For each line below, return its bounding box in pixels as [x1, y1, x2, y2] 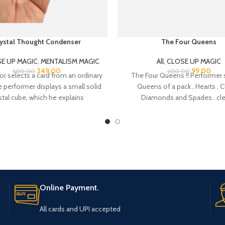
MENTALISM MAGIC [41, 48, 99, 57]
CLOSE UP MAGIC [166, 48, 221, 57]
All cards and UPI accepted [39, 195, 121, 205]
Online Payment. [39, 174, 99, 184]
